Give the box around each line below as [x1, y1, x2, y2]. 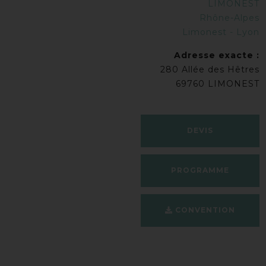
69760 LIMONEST [176, 78, 259, 89]
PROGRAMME [171, 166, 229, 175]
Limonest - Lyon [182, 27, 259, 37]
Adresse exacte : [174, 50, 259, 61]
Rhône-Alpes [199, 12, 259, 23]
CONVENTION [173, 205, 235, 214]
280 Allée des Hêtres [160, 64, 259, 75]
